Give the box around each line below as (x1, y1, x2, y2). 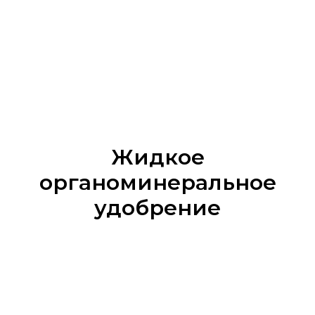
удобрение (94, 194, 221, 221)
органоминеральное (39, 169, 276, 195)
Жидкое (110, 143, 205, 170)
